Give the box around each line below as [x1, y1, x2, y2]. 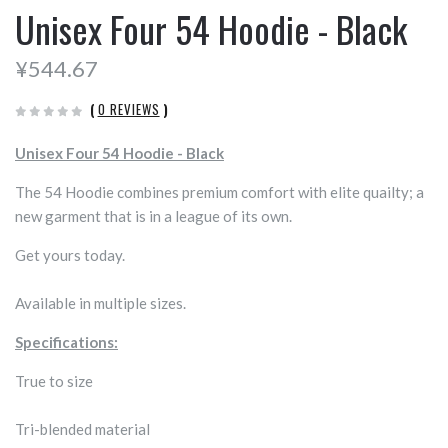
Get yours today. [15, 246, 125, 265]
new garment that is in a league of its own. [15, 207, 292, 226]
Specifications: [15, 333, 118, 352]
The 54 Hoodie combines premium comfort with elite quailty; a [15, 183, 424, 202]
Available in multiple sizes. [15, 294, 186, 313]
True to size [15, 372, 93, 391]
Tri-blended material [15, 420, 150, 439]
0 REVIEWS [97, 99, 160, 120]
